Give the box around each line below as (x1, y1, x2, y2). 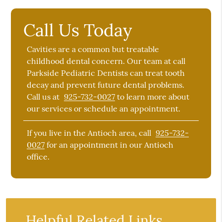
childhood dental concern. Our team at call (27, 56, 186, 66)
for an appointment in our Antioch (45, 140, 174, 150)
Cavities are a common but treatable (27, 44, 160, 55)
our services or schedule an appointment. (27, 104, 181, 114)
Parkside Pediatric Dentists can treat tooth (27, 68, 185, 78)
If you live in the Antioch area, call (27, 128, 154, 138)
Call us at (27, 92, 62, 102)
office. (27, 152, 50, 162)
